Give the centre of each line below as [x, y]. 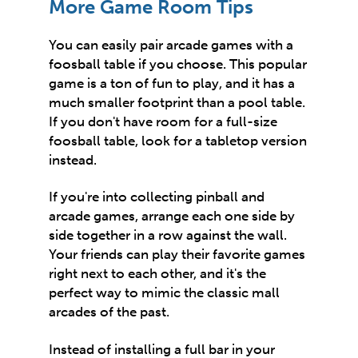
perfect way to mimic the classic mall [165, 293]
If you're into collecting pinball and [157, 197]
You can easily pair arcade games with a [171, 45]
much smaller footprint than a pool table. [177, 103]
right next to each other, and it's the [158, 274]
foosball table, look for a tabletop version [178, 141]
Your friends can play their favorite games [177, 255]
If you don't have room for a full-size [163, 122]
